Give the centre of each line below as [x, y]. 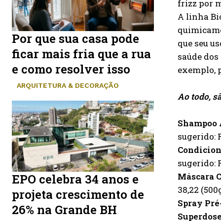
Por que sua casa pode [75, 38]
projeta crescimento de [78, 194]
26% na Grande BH [64, 209]
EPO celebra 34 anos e [75, 179]
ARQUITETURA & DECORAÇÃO [68, 85]
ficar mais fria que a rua [81, 54]
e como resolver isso [71, 69]
